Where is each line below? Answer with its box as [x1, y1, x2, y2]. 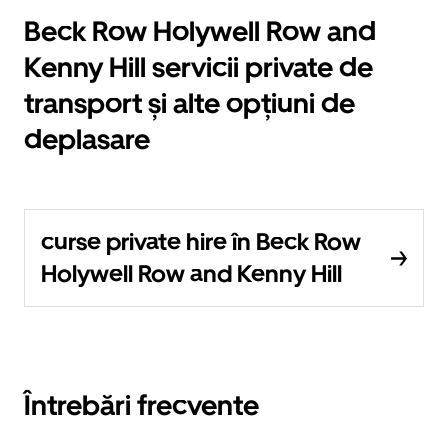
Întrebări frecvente [24, 388, 259, 422]
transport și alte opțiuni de [24, 86, 355, 120]
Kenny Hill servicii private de [24, 50, 373, 84]
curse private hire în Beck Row [41, 227, 361, 256]
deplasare [24, 122, 150, 156]
